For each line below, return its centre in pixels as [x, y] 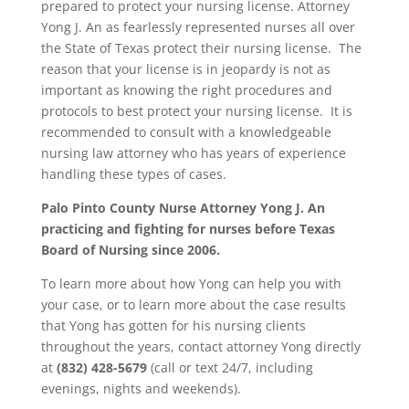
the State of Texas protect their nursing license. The [201, 48]
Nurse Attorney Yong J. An [241, 208]
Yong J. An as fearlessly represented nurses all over [198, 27]
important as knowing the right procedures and [186, 90]
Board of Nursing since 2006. [132, 250]
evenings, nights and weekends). [141, 388]
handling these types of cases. [135, 174]
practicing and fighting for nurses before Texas [188, 229]
